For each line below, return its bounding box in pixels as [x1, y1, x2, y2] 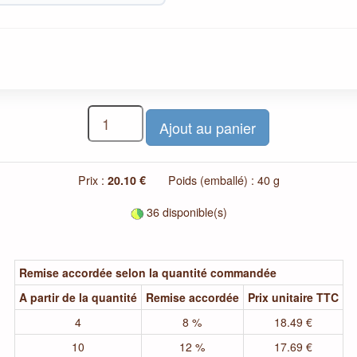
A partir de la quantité [18, 288, 137, 305]
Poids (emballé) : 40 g [148, 171, 280, 188]
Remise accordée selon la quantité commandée [18, 264, 277, 280]
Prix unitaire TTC [247, 288, 339, 305]
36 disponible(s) [143, 203, 227, 220]
